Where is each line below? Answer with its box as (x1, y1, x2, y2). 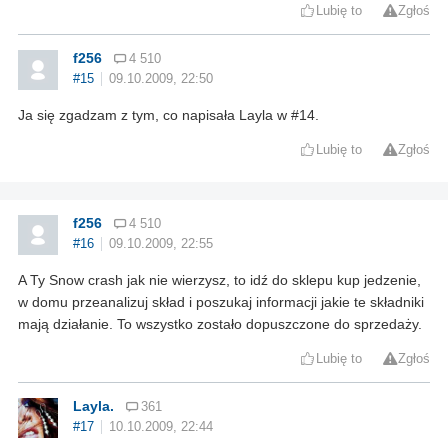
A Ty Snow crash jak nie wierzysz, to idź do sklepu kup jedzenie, (18, 272, 421, 289)
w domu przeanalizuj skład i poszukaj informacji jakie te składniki (18, 294, 424, 311)
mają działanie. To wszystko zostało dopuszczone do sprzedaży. (18, 316, 422, 333)
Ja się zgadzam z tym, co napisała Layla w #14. (18, 107, 319, 124)
